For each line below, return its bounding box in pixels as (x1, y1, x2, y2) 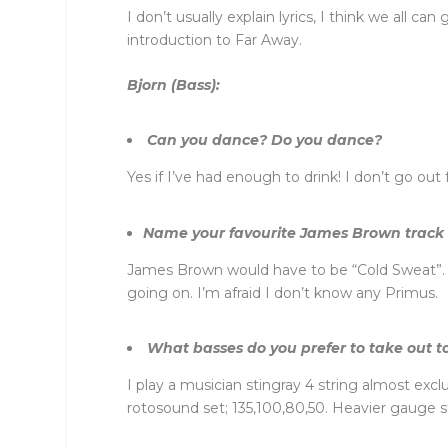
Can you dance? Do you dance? (147, 131, 383, 150)
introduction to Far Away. (127, 30, 303, 49)
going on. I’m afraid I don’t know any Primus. (127, 283, 439, 302)
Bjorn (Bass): (127, 76, 221, 95)
